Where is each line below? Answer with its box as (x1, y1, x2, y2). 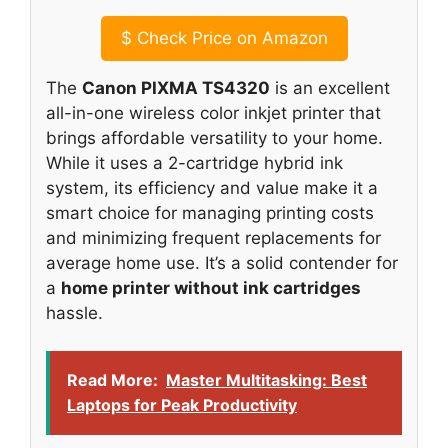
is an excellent (270, 77, 390, 98)
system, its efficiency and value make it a (46, 177, 378, 198)
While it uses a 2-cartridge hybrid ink (46, 152, 343, 173)
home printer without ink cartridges (61, 277, 361, 298)
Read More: (67, 370, 158, 391)
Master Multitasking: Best (166, 370, 367, 391)
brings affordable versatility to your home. (46, 127, 383, 148)
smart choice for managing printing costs (46, 202, 374, 223)
